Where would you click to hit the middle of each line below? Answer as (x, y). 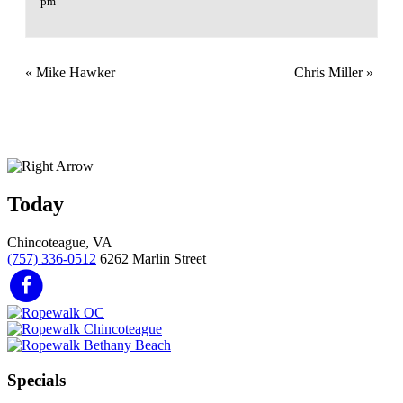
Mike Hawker (74, 72)
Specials (36, 381)
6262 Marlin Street (153, 258)
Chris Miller (330, 72)
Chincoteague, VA (60, 242)
